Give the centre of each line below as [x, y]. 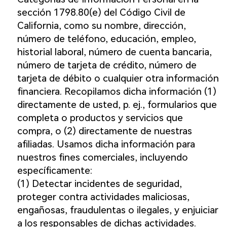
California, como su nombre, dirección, [101, 26]
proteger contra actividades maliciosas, [103, 197]
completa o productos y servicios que [100, 118]
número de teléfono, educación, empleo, [106, 39]
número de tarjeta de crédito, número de [107, 65]
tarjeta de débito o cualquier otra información [118, 79]
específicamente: [54, 171]
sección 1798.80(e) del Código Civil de [101, 13]
